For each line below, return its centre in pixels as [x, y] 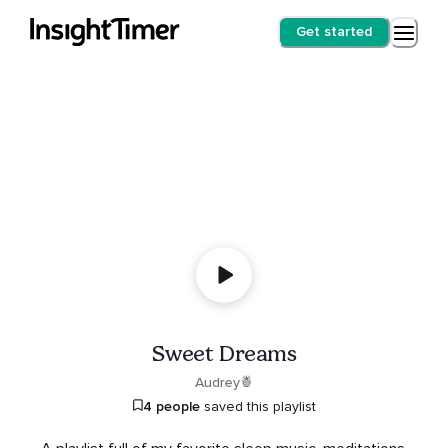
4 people [171, 406]
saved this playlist [257, 406]
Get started [334, 31]
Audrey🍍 [224, 382]
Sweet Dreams [224, 353]
